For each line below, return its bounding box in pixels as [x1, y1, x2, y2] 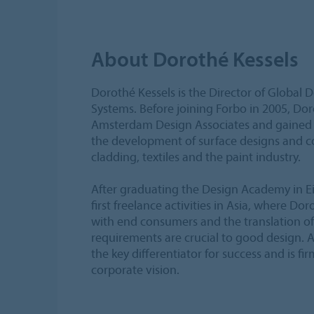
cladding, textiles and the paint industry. [91, 148, 301, 165]
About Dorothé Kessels [91, 45, 299, 72]
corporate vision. [91, 261, 179, 278]
